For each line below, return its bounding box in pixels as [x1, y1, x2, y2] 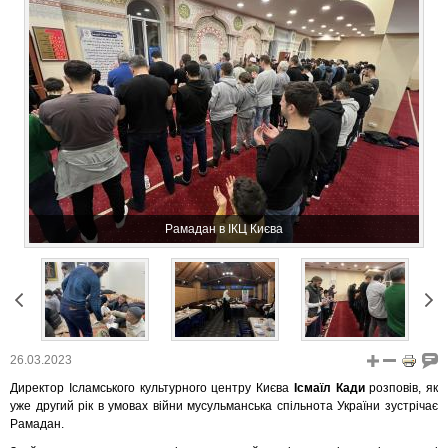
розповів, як [364, 381, 438, 395]
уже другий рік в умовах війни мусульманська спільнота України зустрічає [10, 399, 438, 413]
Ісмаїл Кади [293, 381, 365, 395]
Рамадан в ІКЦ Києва [165, 222, 283, 236]
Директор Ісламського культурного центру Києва [10, 381, 294, 395]
